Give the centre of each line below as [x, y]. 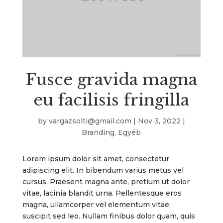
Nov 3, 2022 [159, 121]
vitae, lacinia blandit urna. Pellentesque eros [102, 193]
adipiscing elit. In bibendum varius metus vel [103, 170]
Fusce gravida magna [111, 80]
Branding [98, 133]
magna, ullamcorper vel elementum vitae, [96, 205]
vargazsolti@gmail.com [90, 121]
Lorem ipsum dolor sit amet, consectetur [96, 159]
